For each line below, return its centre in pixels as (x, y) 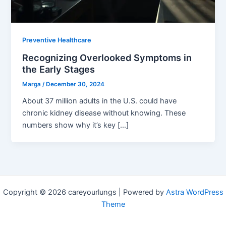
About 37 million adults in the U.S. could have (100, 101)
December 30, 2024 (75, 84)
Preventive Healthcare (57, 40)
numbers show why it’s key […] (76, 125)
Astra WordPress (194, 192)
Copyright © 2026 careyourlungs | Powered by (84, 192)
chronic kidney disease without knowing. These (104, 113)
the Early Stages (59, 69)
